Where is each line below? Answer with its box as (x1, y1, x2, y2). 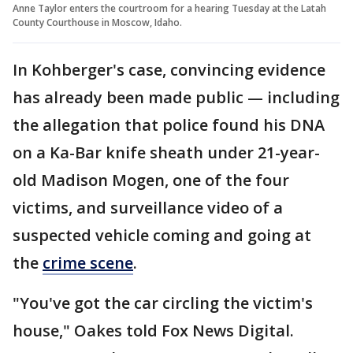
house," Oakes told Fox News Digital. (13, 319, 294, 341)
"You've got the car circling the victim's (13, 292, 313, 314)
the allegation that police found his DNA (13, 113, 325, 136)
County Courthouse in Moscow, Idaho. (13, 15, 182, 29)
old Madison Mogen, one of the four (13, 169, 289, 191)
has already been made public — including (13, 86, 340, 108)
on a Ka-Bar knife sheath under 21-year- (13, 141, 320, 163)
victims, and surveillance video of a (13, 196, 283, 218)
